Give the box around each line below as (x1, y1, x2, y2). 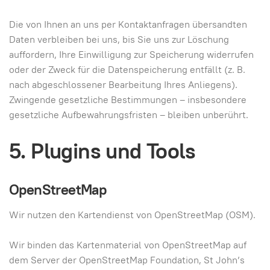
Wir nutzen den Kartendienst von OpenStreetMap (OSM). (9, 209, 256, 221)
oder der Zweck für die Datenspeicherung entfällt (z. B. (9, 63, 245, 76)
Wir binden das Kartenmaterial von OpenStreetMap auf (9, 239, 246, 251)
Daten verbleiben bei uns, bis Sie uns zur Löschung (9, 33, 229, 46)
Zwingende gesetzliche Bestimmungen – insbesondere (9, 93, 246, 106)
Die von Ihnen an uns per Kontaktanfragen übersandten (9, 17, 247, 31)
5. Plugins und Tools (9, 136, 195, 165)
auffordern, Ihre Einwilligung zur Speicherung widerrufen (9, 48, 254, 61)
